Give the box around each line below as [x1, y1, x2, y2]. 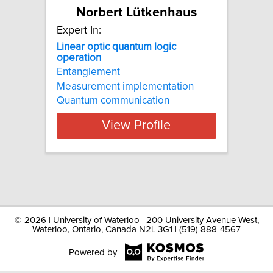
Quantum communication [57, 94, 169, 106]
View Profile [102, 119, 171, 133]
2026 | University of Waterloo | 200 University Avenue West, [24, 216, 259, 225]
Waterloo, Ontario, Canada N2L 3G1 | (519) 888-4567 [32, 225, 241, 234]
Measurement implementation [57, 80, 194, 92]
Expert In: [57, 24, 101, 36]
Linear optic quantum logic [57, 41, 176, 52]
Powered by [68, 247, 117, 257]
